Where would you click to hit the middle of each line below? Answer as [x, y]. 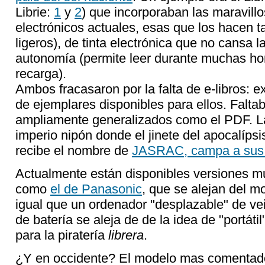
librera [126, 235]
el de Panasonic [96, 189]
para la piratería [62, 235]
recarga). [41, 74]
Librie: [35, 12]
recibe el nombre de [74, 151]
